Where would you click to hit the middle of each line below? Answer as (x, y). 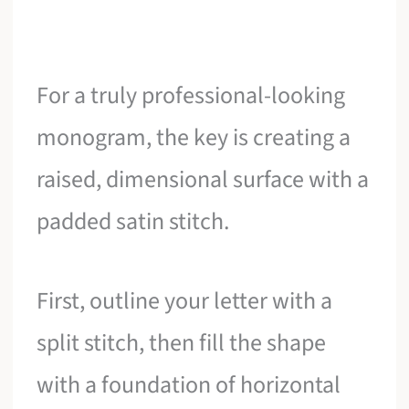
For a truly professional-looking (191, 95)
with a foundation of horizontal (189, 385)
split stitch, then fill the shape (182, 343)
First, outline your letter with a (185, 301)
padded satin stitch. (133, 221)
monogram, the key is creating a (194, 137)
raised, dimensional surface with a (203, 179)
